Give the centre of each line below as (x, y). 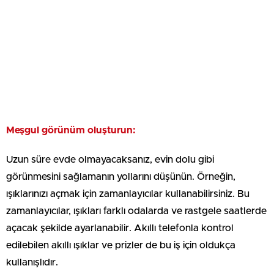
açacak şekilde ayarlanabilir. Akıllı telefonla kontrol (120, 228)
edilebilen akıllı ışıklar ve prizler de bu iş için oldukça (121, 245)
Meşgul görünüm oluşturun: (71, 130)
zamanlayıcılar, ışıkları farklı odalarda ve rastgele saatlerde (136, 211)
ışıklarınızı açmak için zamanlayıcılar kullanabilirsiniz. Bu (128, 194)
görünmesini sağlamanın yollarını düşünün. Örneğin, (121, 176)
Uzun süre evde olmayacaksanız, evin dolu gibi (110, 159)
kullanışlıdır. (32, 262)
